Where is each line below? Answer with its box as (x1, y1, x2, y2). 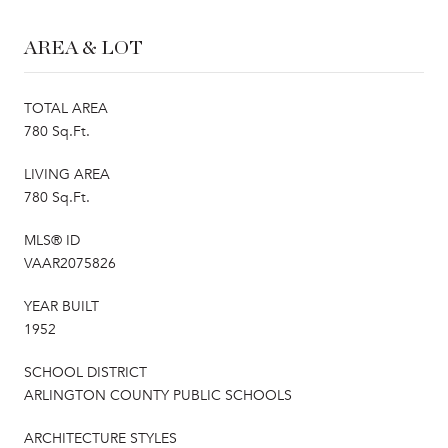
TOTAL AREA (24, 99, 108, 117)
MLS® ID (24, 231, 80, 249)
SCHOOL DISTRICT (24, 363, 147, 381)
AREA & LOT (24, 37, 143, 58)
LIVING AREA (24, 165, 110, 183)
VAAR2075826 (24, 254, 116, 272)
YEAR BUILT (24, 297, 99, 315)
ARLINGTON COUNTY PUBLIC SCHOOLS (24, 386, 292, 404)
